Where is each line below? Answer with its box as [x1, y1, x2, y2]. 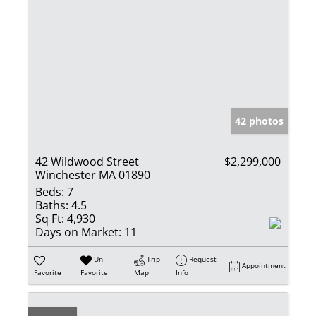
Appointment [242, 260, 286, 271]
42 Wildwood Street [35, 154, 139, 170]
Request [189, 254, 217, 265]
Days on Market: [35, 224, 121, 241]
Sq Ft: [35, 211, 64, 227]
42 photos [235, 114, 284, 128]
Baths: [35, 197, 68, 214]
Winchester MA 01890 [35, 167, 150, 183]
